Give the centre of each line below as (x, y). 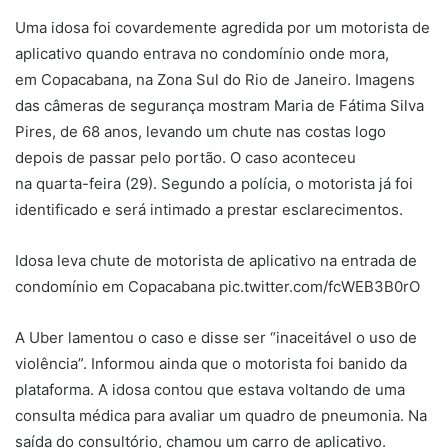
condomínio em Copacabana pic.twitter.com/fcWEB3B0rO (217, 286)
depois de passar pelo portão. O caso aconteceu (185, 157)
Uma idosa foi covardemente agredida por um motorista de (222, 27)
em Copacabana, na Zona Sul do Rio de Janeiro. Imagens (215, 79)
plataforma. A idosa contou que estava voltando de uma (210, 389)
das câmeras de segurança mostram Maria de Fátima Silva (219, 105)
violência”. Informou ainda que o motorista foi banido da (211, 363)
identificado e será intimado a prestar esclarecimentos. (209, 209)
